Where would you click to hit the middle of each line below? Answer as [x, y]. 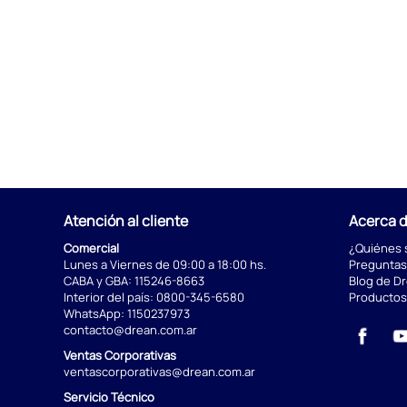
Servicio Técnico [109, 397]
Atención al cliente [126, 221]
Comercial [91, 248]
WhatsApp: [95, 313]
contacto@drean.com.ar [130, 330]
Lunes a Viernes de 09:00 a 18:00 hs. [165, 264]
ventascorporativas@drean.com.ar [159, 372]
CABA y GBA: [99, 281]
